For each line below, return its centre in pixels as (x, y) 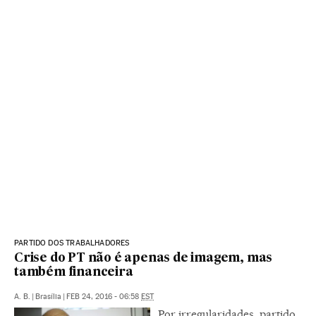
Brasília (48, 296)
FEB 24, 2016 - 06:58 (104, 296)
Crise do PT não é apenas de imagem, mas (144, 258)
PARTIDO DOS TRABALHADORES (72, 243)
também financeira (74, 272)
